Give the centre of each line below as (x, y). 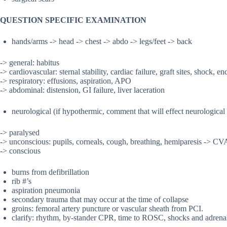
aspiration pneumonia (46, 191)
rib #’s (22, 181)
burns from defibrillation (50, 172)
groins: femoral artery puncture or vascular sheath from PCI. (107, 209)
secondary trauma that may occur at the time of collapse (100, 200)
